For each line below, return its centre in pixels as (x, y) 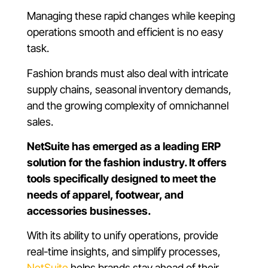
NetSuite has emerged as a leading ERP (124, 147)
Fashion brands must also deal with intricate (128, 73)
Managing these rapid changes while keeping (131, 16)
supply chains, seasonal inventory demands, (129, 89)
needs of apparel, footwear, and (105, 195)
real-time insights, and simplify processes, (124, 252)
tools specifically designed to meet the (121, 179)
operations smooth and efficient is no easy (125, 32)
